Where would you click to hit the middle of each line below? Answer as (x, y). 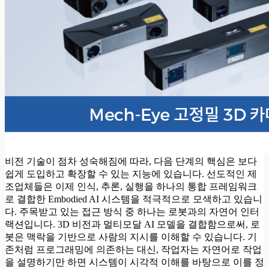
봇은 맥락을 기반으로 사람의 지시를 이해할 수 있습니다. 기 (131, 237)
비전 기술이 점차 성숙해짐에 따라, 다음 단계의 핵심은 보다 (131, 161)
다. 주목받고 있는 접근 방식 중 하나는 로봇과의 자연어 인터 (132, 211)
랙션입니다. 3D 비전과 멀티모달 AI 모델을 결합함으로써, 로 (132, 224)
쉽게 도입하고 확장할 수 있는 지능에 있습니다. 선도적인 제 (131, 174)
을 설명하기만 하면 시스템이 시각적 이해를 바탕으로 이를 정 (134, 262)
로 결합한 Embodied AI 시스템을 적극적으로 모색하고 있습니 (134, 199)
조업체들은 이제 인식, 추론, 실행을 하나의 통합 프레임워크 (131, 186)
